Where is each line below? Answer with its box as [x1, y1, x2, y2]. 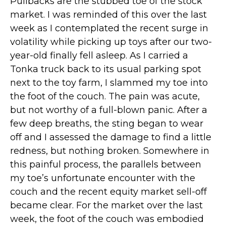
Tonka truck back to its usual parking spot [10, 64, 201, 75]
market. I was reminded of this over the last [10, 9, 207, 20]
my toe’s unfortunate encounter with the [10, 173, 195, 184]
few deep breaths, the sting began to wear [10, 118, 203, 129]
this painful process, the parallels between [10, 159, 201, 170]
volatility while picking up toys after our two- [10, 36, 212, 47]
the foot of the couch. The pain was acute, [10, 91, 200, 102]
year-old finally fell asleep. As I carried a [10, 50, 188, 61]
